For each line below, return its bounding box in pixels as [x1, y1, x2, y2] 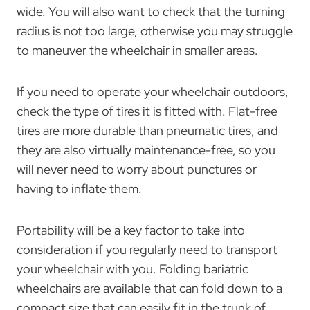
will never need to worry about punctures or [17, 161, 257, 177]
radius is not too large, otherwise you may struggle [17, 22, 293, 39]
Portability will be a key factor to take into [17, 221, 245, 238]
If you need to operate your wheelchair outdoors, [17, 83, 289, 100]
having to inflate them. [17, 180, 142, 197]
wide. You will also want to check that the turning [17, 3, 285, 19]
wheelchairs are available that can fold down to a [17, 280, 282, 296]
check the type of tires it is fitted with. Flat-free [17, 102, 277, 119]
